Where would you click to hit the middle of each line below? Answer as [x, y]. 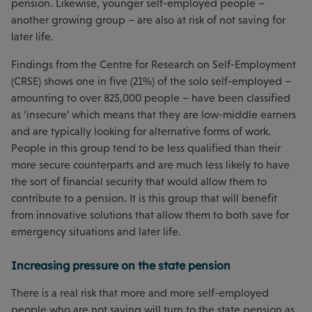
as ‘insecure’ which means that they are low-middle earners [154, 114]
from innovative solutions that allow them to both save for [150, 214]
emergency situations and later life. [96, 231]
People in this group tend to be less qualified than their [146, 148]
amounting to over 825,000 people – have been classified [151, 97]
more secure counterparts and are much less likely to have [150, 164]
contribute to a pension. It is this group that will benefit [144, 198]
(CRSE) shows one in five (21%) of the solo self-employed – [151, 81]
